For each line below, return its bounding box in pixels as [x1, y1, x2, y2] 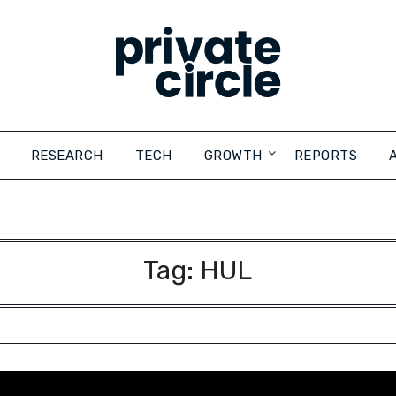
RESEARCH [30, 148, 103, 164]
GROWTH [203, 148, 263, 164]
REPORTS [293, 148, 357, 164]
